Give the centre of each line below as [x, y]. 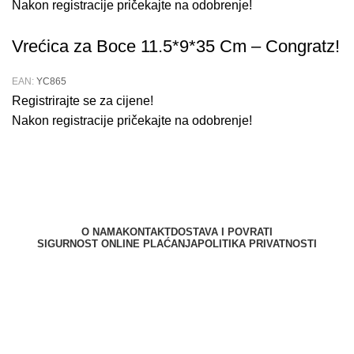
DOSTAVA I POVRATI [222, 232]
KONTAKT [147, 232]
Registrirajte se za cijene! [83, 101]
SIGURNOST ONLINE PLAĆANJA [117, 244]
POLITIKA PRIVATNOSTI [257, 244]
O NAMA [102, 232]
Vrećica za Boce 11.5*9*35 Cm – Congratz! [176, 47]
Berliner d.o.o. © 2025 [177, 272]
